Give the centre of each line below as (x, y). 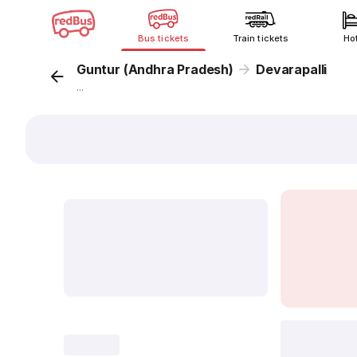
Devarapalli (292, 69)
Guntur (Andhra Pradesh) (155, 69)
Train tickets (261, 38)
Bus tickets (163, 38)
